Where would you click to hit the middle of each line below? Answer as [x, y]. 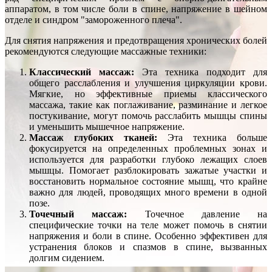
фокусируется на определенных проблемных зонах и [148, 148]
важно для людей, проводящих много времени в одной [148, 192]
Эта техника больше [212, 137]
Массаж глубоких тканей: [93, 137]
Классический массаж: [82, 72]
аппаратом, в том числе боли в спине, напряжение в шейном [136, 8]
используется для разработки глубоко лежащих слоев [148, 159]
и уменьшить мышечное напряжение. [107, 126]
